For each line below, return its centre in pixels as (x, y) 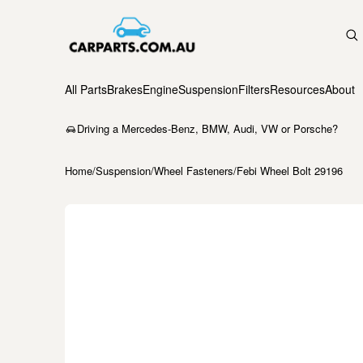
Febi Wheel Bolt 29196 (290, 171)
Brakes (125, 89)
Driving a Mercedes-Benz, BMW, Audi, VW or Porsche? (207, 128)
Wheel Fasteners (194, 171)
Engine (160, 89)
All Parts (86, 89)
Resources (297, 89)
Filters (254, 89)
